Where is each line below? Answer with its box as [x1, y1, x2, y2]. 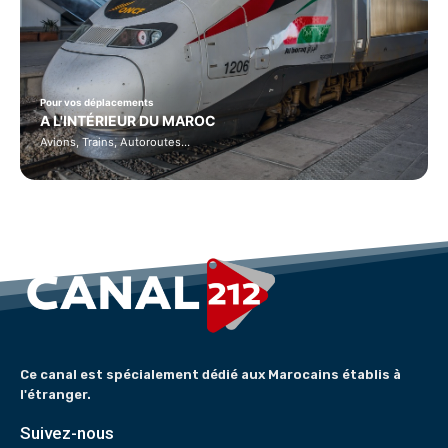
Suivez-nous [20, 423, 114, 444]
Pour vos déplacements [40, 97, 154, 109]
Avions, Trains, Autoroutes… [40, 135, 190, 150]
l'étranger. [20, 387, 91, 403]
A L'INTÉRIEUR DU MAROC [40, 112, 216, 130]
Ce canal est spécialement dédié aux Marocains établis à [20, 367, 401, 383]
